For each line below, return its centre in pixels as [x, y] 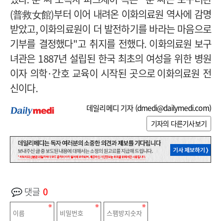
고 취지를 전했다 [110, 43]
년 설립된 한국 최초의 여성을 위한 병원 [135, 58]
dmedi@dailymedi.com [173, 108]
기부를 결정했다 [41, 43]
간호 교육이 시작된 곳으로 [103, 73]
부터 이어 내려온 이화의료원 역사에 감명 [132, 14]
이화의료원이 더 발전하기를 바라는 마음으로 [125, 29]
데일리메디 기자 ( [111, 108]
